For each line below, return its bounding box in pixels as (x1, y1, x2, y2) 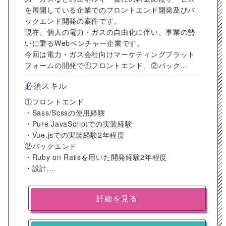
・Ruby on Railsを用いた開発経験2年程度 (25, 152, 167, 162)
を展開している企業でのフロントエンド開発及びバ (25, 5, 196, 15)
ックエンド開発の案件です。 (25, 16, 122, 26)
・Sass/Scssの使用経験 (25, 107, 105, 118)
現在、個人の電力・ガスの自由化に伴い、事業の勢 (25, 27, 196, 37)
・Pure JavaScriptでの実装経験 (25, 119, 133, 129)
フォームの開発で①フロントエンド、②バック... (25, 60, 188, 70)
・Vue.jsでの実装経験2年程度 (25, 130, 125, 140)
